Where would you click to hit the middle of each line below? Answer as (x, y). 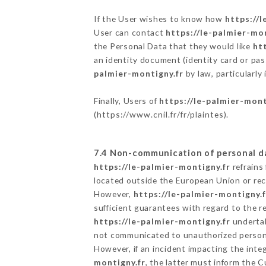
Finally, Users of (126, 100)
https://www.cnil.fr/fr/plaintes (160, 114)
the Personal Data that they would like (173, 46)
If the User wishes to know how (159, 18)
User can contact (130, 32)
